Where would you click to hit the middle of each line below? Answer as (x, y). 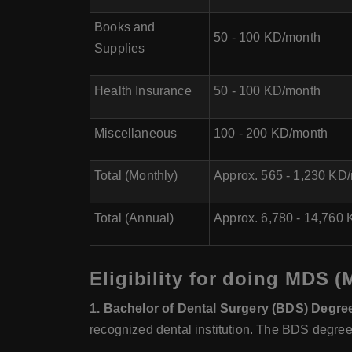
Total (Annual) (134, 218)
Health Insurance (143, 91)
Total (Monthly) (136, 176)
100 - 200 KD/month (271, 133)
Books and (125, 27)
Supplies (120, 48)
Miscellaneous (136, 133)
